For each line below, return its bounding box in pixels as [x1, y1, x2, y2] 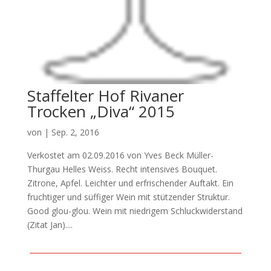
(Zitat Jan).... [27, 219, 73, 231]
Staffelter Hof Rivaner [27, 85, 184, 107]
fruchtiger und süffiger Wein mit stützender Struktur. [27, 191, 230, 203]
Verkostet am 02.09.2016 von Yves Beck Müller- [27, 149, 214, 162]
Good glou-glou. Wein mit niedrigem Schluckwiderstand [27, 205, 243, 217]
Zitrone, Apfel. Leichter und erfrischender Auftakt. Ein [27, 177, 233, 189]
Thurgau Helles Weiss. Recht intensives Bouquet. [27, 163, 217, 175]
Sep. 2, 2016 [51, 126, 99, 139]
